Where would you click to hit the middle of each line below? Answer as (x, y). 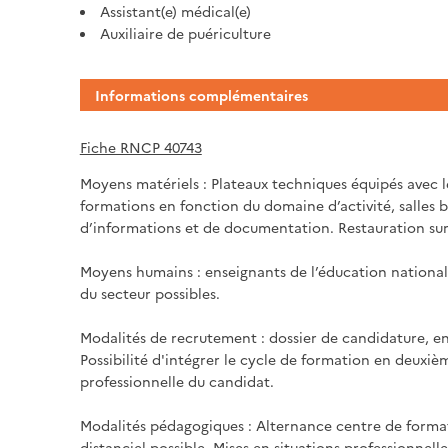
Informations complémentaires (201, 94)
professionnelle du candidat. (176, 380)
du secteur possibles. (149, 292)
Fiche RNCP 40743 (140, 146)
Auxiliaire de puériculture (185, 32)
